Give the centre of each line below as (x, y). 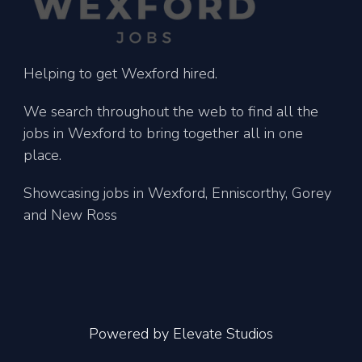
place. (42, 155)
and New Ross (70, 215)
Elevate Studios (223, 333)
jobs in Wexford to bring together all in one (163, 133)
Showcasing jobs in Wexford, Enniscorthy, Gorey (177, 193)
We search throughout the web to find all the (171, 111)
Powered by (131, 333)
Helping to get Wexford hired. (120, 73)
